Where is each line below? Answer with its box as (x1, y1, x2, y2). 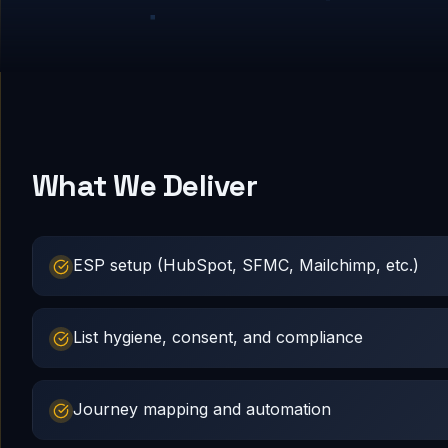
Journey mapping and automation (73, 399, 331, 419)
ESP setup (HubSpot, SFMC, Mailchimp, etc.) (73, 255, 419, 275)
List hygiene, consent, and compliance (73, 327, 363, 347)
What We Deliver (32, 166, 257, 205)
